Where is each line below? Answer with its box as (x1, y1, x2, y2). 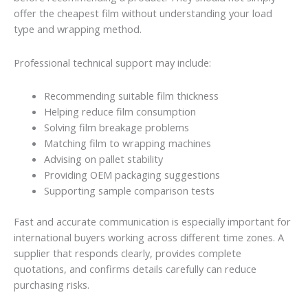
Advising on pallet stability (43, 152, 163, 166)
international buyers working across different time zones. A (14, 230, 284, 245)
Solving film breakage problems (43, 120, 189, 135)
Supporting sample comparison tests (43, 184, 214, 198)
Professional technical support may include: (14, 55, 211, 69)
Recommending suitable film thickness (43, 89, 219, 103)
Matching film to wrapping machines (43, 136, 211, 151)
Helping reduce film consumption (43, 104, 196, 119)
